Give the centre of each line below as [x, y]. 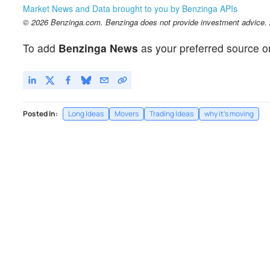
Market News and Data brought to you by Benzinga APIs [130, 8]
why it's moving [229, 113]
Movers [127, 113]
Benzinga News [98, 48]
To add [41, 48]
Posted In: [40, 113]
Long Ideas [86, 113]
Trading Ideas [171, 113]
